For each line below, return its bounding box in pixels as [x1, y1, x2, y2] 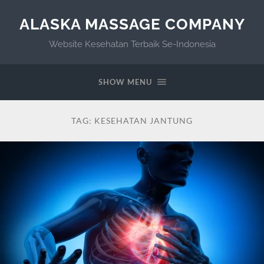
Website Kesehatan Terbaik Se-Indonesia [48, 39, 216, 49]
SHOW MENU [98, 77, 152, 87]
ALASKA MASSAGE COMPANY [19, 15, 245, 33]
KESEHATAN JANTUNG [94, 115, 193, 126]
